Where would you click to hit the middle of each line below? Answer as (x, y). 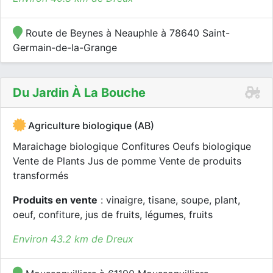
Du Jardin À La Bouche (79, 93)
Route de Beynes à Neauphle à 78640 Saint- (126, 33)
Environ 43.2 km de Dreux (73, 239)
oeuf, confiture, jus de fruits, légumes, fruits (113, 214)
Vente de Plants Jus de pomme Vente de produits (127, 161)
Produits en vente (55, 200)
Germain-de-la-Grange (65, 48)
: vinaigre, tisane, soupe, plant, (169, 200)
